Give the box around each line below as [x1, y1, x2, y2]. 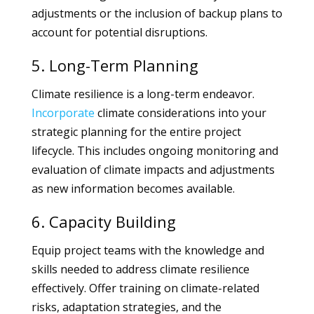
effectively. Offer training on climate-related [31, 280, 259, 296]
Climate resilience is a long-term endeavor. [31, 86, 254, 102]
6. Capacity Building [31, 211, 176, 232]
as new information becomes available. [31, 181, 235, 196]
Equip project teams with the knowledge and [31, 243, 264, 258]
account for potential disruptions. [31, 25, 207, 40]
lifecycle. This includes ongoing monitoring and [31, 143, 278, 158]
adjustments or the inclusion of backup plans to [31, 6, 282, 21]
